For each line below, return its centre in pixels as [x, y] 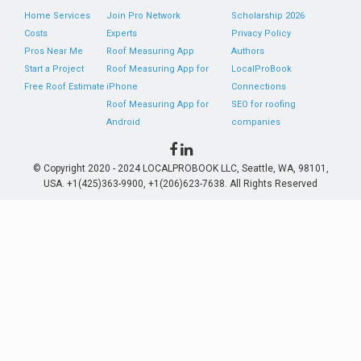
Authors [247, 51]
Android [124, 122]
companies [255, 122]
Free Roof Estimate [64, 87]
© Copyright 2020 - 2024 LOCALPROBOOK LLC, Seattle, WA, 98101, [180, 168]
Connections [258, 87]
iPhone [122, 87]
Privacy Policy [261, 33]
